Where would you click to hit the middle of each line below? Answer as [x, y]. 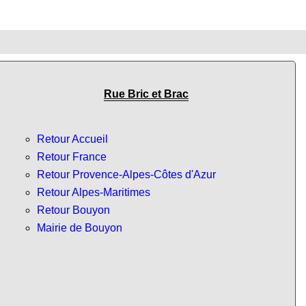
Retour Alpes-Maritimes [94, 192]
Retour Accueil [72, 139]
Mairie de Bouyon [80, 227]
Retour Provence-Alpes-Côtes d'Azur [126, 174]
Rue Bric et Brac [146, 94]
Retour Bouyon [73, 210]
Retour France [72, 156]
